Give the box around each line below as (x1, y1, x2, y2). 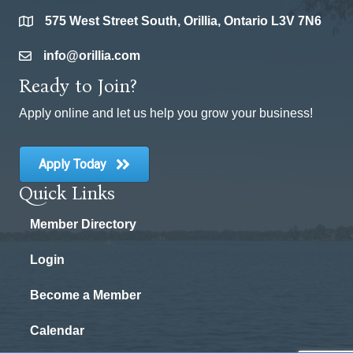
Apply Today (39, 157, 106, 173)
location (18, 17, 66, 31)
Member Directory (30, 217, 136, 232)
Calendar (30, 324, 84, 338)
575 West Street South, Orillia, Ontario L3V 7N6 (45, 14, 321, 28)
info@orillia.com (43, 49, 140, 63)
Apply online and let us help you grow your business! (19, 106, 313, 121)
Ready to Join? (19, 75, 137, 98)
